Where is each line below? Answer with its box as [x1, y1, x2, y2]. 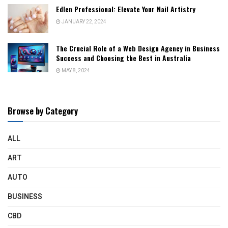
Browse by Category [8, 104, 78, 118]
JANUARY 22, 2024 [61, 18, 106, 25]
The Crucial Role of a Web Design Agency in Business [56, 43, 220, 54]
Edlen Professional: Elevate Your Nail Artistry [56, 4, 195, 14]
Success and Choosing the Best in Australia [56, 52, 191, 64]
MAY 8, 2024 [61, 67, 90, 75]
